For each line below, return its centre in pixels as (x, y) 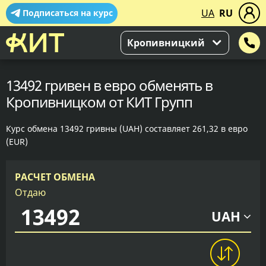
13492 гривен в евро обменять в (109, 85)
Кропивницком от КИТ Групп (99, 102)
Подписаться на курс (68, 13)
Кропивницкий (166, 43)
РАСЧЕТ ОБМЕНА (55, 177)
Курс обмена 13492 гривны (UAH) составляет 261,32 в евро (127, 129)
